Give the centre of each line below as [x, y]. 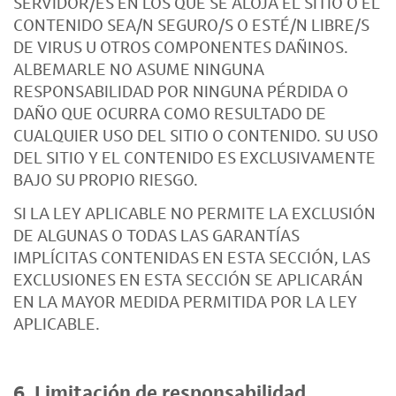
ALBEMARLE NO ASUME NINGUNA [139, 69]
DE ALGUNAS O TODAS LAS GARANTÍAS [156, 235]
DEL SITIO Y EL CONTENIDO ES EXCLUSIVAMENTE [194, 157]
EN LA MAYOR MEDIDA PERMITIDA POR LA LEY [185, 301]
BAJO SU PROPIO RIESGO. [107, 179]
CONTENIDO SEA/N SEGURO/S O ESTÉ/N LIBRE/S [191, 25]
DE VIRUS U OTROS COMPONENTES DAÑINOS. [181, 47]
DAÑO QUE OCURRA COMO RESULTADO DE [170, 113]
